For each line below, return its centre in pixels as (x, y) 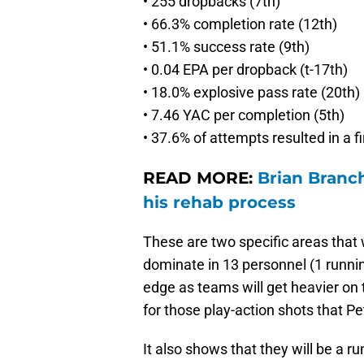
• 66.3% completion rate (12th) (240, 24)
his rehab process (219, 203)
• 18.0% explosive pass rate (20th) (251, 93)
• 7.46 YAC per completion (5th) (244, 115)
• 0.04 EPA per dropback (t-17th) (245, 70)
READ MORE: (200, 178)
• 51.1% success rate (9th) (226, 47)
